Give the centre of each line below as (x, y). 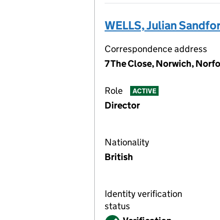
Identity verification (143, 194)
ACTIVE (144, 91)
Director (122, 105)
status (117, 206)
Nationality (127, 142)
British (119, 157)
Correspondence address (156, 49)
